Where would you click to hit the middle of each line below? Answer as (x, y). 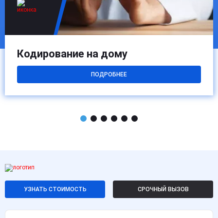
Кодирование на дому (72, 54)
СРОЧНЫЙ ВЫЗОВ (163, 189)
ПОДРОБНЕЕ (109, 75)
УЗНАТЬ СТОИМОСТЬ (55, 189)
